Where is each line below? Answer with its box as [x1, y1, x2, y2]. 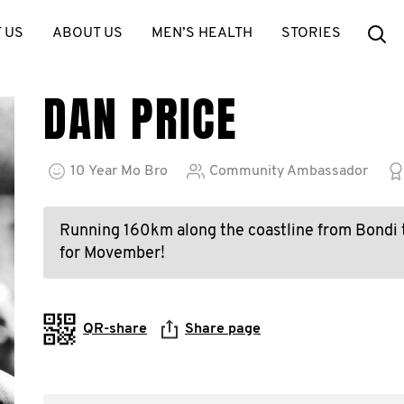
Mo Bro [121, 164, 168, 179]
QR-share [83, 322, 147, 336]
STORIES [281, 26, 341, 41]
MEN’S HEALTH [151, 26, 252, 41]
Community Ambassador [209, 164, 368, 179]
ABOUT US [52, 26, 123, 41]
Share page [185, 322, 261, 336]
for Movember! [60, 245, 165, 262]
